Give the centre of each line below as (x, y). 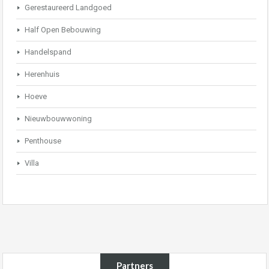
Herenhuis (42, 74)
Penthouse (43, 141)
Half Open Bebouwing (63, 30)
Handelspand (48, 52)
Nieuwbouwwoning (58, 119)
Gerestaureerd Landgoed (68, 8)
